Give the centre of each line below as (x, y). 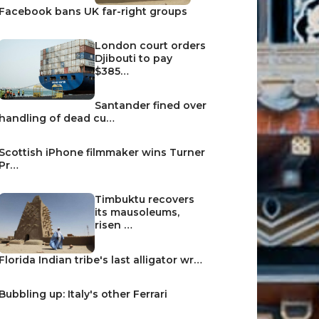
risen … (114, 225)
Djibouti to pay (134, 58)
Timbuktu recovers (145, 199)
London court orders (151, 45)
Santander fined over (151, 105)
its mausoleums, (137, 212)
